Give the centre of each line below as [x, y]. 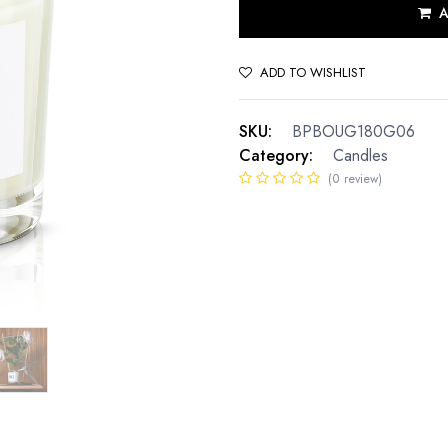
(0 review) [355, 179]
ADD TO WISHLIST [313, 72]
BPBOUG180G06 [353, 131]
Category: [276, 155]
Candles [360, 155]
